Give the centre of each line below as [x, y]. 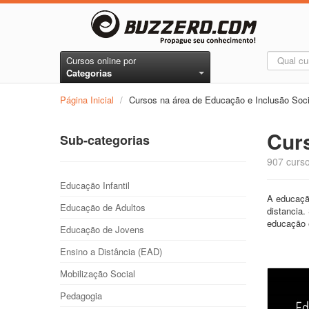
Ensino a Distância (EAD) [111, 251]
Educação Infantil [95, 185]
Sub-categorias [105, 140]
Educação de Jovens [102, 229]
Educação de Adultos [103, 207]
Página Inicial [87, 100]
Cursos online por [101, 60]
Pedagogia [81, 296]
